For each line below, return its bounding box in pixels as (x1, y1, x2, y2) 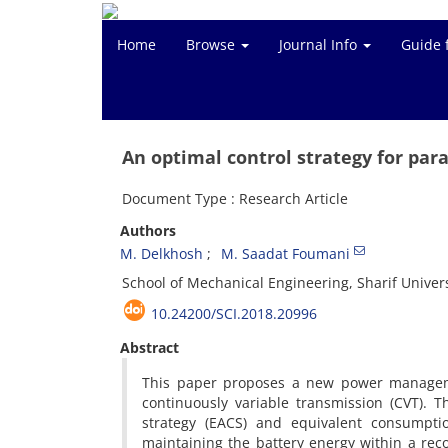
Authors (120, 221, 176, 240)
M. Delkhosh (120, 244, 203, 263)
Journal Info (279, 35, 361, 54)
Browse (186, 35, 239, 54)
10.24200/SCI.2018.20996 (151, 304, 317, 323)
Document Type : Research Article (122, 189, 348, 208)
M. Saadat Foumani (221, 244, 350, 263)
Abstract (120, 338, 179, 357)
